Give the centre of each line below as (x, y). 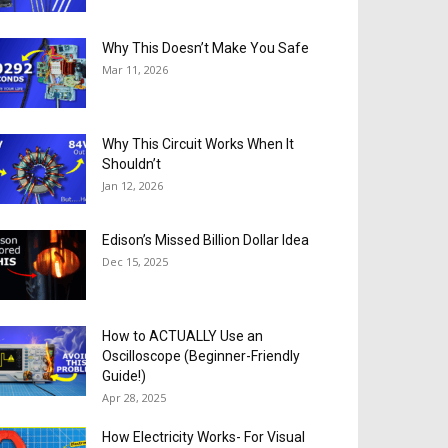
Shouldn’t (131, 163)
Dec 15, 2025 (135, 261)
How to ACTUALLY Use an (182, 335)
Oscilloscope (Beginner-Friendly (201, 355)
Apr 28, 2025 (134, 397)
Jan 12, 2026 (132, 185)
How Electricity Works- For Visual (203, 436)
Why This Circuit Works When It (198, 143)
